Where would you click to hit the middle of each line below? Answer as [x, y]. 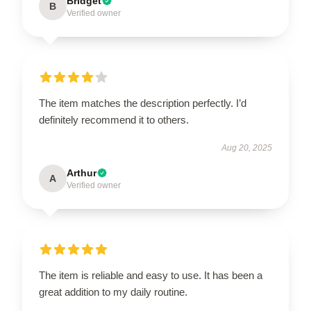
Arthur [82, 173]
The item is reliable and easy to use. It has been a [151, 275]
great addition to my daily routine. [113, 292]
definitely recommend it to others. [114, 120]
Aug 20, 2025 [247, 148]
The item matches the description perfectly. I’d [143, 103]
